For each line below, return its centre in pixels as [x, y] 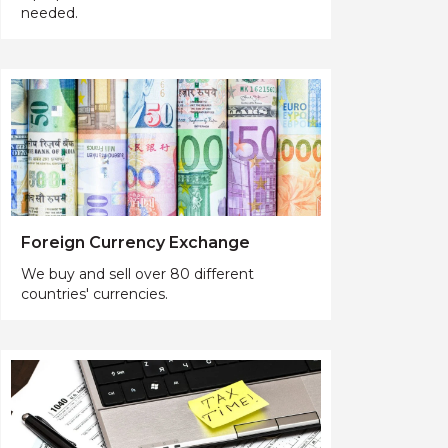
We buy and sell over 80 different [137, 273]
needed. [49, 13]
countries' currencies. [94, 293]
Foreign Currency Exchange [135, 242]
